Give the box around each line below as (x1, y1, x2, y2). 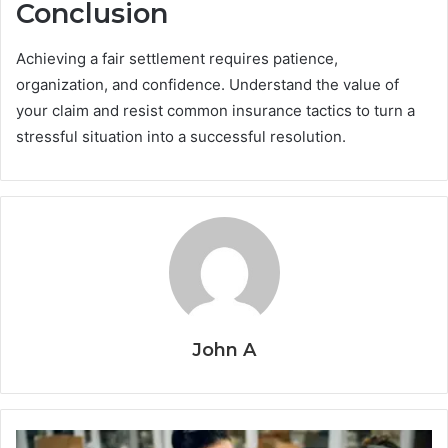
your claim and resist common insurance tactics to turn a (16, 100, 415, 120)
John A (192, 338, 256, 361)
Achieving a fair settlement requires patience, (16, 48, 338, 68)
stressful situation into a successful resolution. (16, 126, 346, 146)
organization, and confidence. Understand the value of (16, 74, 399, 94)
